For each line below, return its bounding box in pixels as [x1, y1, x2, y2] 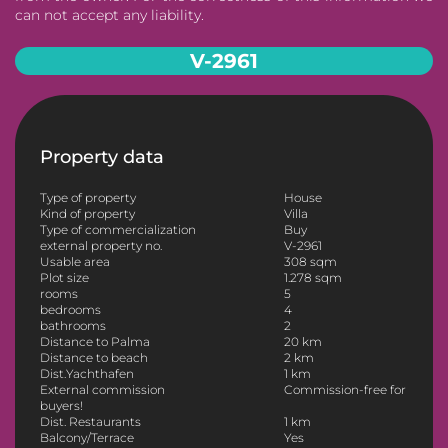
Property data [40, 146, 164, 169]
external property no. [40, 238, 162, 254]
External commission [40, 382, 165, 398]
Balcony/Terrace [40, 430, 134, 446]
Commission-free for [283, 382, 406, 398]
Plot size [40, 270, 89, 286]
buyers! [40, 398, 83, 414]
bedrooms [40, 302, 101, 318]
